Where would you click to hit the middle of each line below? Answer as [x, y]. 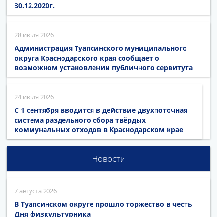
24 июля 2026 [34, 97]
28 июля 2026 [34, 35]
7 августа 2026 [36, 191]
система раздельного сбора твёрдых [80, 120]
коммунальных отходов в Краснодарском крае [99, 129]
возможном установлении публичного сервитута [104, 67]
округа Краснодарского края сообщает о [87, 58]
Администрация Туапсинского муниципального [101, 48]
